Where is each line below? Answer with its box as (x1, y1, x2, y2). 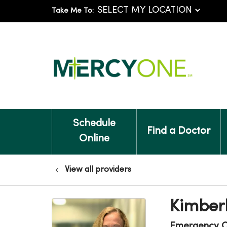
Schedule (72, 119, 116, 129)
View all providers (65, 166, 131, 174)
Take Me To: (52, 8, 94, 14)
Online (79, 134, 109, 144)
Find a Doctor (146, 127, 210, 136)
